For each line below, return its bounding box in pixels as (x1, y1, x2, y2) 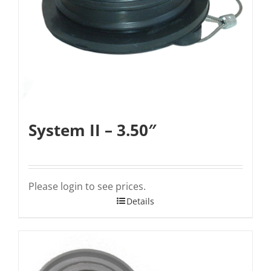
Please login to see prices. (28, 179, 146, 193)
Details (126, 195, 154, 207)
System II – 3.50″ (28, 119, 157, 141)
